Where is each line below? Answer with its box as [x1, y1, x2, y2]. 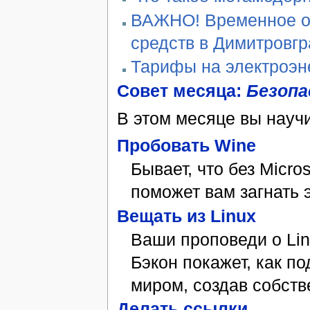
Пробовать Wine [116, 136, 256, 156]
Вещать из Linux [116, 206, 256, 226]
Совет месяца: [116, 81, 246, 101]
